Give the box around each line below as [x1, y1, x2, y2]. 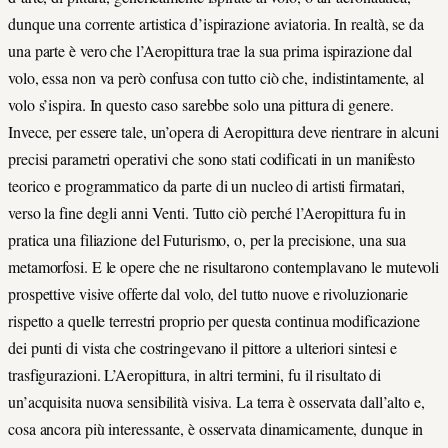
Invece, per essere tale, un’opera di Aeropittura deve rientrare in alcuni [8, 121, 439, 143]
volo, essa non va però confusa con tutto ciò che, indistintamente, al [8, 67, 425, 89]
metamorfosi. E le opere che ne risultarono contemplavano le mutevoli [8, 256, 440, 278]
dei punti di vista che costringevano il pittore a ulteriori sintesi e [8, 337, 398, 359]
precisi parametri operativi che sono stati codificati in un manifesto [8, 148, 416, 170]
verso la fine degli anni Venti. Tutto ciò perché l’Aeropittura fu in [8, 202, 407, 224]
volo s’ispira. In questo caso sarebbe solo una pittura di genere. [8, 94, 394, 116]
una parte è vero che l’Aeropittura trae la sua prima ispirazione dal [8, 40, 413, 62]
